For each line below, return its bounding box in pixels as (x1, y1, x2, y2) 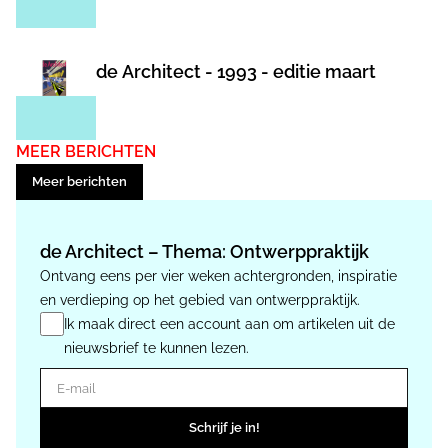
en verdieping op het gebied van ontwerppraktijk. (40, 291, 360, 308)
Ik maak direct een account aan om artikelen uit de (64, 315, 395, 332)
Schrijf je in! (188, 420, 260, 436)
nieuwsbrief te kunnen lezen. (64, 339, 249, 356)
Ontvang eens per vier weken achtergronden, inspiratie (40, 267, 397, 284)
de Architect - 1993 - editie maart (96, 60, 376, 82)
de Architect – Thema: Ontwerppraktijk (40, 240, 369, 262)
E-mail (39, 369, 87, 389)
